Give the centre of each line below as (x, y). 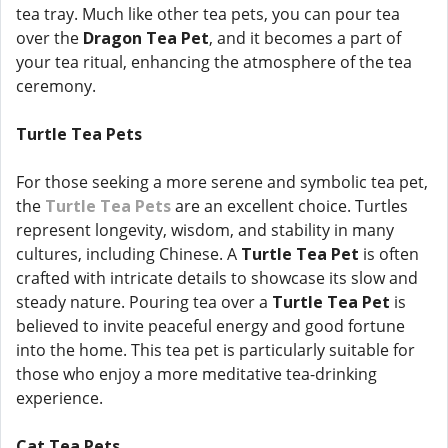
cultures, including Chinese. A (128, 254)
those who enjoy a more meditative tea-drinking (196, 374)
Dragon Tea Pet (146, 38)
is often (389, 254)
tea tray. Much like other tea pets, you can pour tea (208, 14)
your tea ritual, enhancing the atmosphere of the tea (214, 62)
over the (49, 38)
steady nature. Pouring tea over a (144, 302)
